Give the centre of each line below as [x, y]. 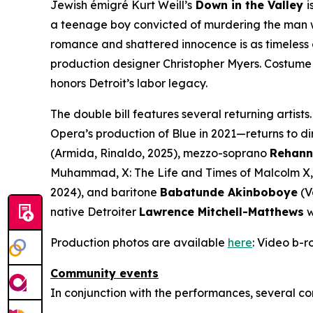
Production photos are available [139, 242]
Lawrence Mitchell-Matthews [221, 211]
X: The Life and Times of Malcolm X [216, 172]
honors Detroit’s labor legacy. [129, 83]
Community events [104, 273]
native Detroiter [95, 211]
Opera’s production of [111, 133]
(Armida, [74, 153]
